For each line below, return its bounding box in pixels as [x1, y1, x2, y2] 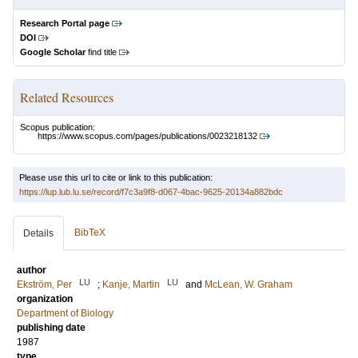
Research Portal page [20, 18, 109, 28]
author [17, 265, 46, 276]
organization [17, 293, 73, 305]
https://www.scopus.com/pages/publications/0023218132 [38, 131, 257, 141]
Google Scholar [20, 47, 86, 57]
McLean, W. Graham [205, 279, 292, 291]
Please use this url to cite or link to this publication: [19, 173, 213, 183]
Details [23, 228, 54, 240]
